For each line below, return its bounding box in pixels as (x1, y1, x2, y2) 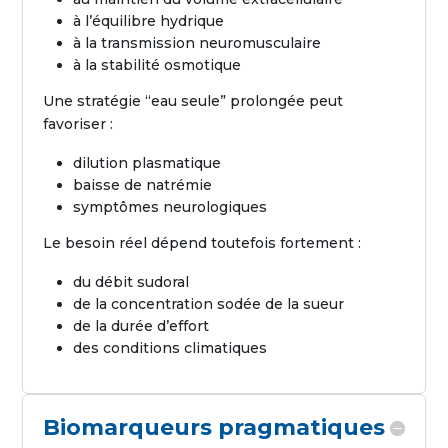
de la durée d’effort (73, 317, 210, 335)
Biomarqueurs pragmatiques (43, 414, 386, 441)
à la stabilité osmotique (73, 56, 242, 74)
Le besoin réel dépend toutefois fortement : (43, 234, 362, 252)
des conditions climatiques (73, 339, 268, 357)
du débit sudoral (73, 273, 190, 291)
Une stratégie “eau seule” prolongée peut (43, 92, 344, 110)
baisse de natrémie (73, 176, 213, 194)
